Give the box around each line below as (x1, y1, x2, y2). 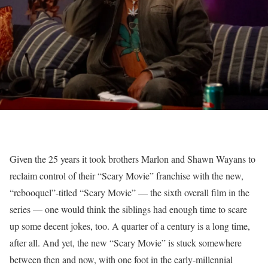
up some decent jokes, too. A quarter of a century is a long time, (10, 220, 250, 232)
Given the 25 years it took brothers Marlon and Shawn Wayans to (10, 153, 255, 165)
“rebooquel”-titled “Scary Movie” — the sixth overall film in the (10, 186, 249, 199)
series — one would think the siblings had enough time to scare (10, 203, 247, 215)
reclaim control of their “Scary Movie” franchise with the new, (10, 169, 243, 182)
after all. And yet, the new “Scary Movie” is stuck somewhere (10, 236, 242, 249)
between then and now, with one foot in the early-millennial (10, 253, 233, 266)
